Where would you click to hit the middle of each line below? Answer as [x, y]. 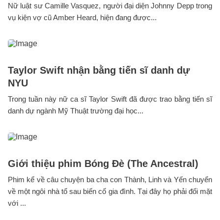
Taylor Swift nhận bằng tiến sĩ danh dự [99, 70]
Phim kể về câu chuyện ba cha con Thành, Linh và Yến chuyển [110, 180]
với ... [17, 203]
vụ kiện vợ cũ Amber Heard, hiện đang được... [82, 18]
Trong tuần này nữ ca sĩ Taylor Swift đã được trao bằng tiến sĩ [110, 99]
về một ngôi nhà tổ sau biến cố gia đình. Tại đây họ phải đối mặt [110, 192]
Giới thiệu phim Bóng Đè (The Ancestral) [103, 164]
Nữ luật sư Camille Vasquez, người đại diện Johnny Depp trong [110, 6]
